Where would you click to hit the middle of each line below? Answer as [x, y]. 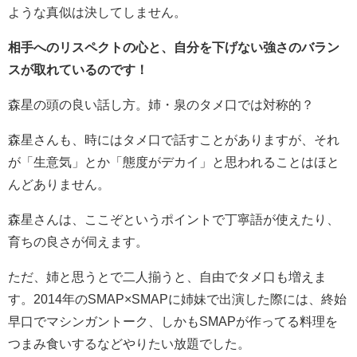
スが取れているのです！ [78, 69]
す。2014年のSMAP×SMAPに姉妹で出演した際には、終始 [177, 298]
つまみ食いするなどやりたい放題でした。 [129, 343]
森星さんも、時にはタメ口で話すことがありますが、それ [174, 139]
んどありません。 [59, 184]
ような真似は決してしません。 [97, 12]
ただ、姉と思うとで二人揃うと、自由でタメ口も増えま [167, 276]
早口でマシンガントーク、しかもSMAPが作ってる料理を [173, 321]
